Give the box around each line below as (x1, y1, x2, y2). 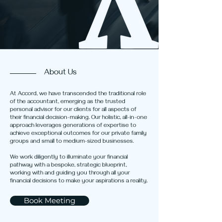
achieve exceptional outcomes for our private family (10, 130, 147, 138)
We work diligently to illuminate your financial (10, 154, 128, 162)
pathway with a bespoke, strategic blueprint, (10, 162, 127, 169)
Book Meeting (24, 196, 75, 205)
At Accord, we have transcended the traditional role (10, 91, 146, 98)
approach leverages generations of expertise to (10, 122, 136, 130)
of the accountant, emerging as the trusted (10, 99, 125, 106)
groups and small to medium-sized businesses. (10, 138, 135, 146)
